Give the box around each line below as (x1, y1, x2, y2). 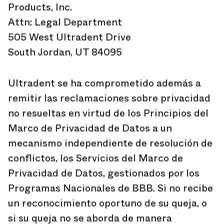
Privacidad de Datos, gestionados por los (8, 166, 199, 180)
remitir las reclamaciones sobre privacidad (8, 91, 210, 105)
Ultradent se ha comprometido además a (8, 76, 201, 90)
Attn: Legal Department (8, 15, 122, 29)
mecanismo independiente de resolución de (8, 136, 212, 150)
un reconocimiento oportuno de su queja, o (8, 196, 207, 210)
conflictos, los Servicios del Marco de (8, 151, 183, 165)
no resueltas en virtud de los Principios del (8, 106, 208, 120)
